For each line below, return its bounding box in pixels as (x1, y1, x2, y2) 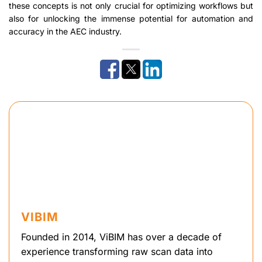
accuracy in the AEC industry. (9, 26, 122, 37)
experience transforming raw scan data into (21, 245, 213, 257)
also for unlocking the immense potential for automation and (9, 13, 253, 24)
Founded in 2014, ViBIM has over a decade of (21, 230, 222, 243)
